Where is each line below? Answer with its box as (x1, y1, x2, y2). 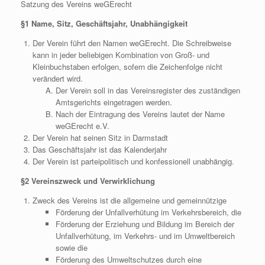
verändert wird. (32, 73, 83, 84)
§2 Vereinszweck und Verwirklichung (21, 175, 155, 186)
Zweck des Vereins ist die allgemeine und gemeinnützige (32, 195, 227, 206)
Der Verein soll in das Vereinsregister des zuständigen (55, 85, 240, 96)
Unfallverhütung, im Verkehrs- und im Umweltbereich (55, 230, 235, 241)
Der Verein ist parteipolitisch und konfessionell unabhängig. (32, 156, 234, 167)
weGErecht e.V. (55, 120, 109, 131)
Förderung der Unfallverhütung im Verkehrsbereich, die (55, 206, 241, 218)
